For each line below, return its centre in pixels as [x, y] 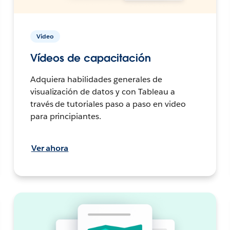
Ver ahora [50, 148]
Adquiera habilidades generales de [96, 79]
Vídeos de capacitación [90, 58]
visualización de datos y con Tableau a [102, 91]
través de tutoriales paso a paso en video [108, 104]
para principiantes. [66, 116]
